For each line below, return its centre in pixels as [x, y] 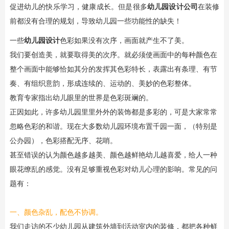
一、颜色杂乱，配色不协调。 [56, 212]
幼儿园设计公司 [173, 7]
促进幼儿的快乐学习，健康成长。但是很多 [78, 7]
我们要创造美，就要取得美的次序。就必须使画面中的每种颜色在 [113, 55]
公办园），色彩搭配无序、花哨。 [63, 141]
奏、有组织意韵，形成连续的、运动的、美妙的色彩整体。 [102, 84]
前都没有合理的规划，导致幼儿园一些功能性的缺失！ [95, 21]
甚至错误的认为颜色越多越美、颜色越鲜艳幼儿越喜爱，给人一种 [113, 155]
